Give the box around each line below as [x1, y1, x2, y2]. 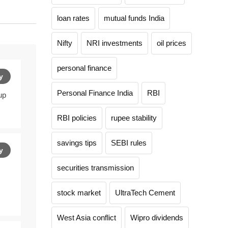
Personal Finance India [57, 89, 133, 97]
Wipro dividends [130, 213, 183, 222]
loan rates [57, 14, 90, 22]
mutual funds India [104, 14, 164, 22]
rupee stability [111, 113, 157, 122]
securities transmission [57, 163, 134, 172]
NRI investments [87, 39, 142, 47]
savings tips [57, 138, 97, 147]
